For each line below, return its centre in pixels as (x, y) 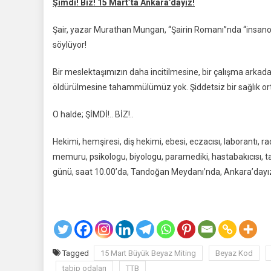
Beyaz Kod (234, 253)
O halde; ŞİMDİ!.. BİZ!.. (93, 114)
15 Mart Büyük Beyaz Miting (148, 253)
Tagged (77, 253)
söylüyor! (70, 45)
